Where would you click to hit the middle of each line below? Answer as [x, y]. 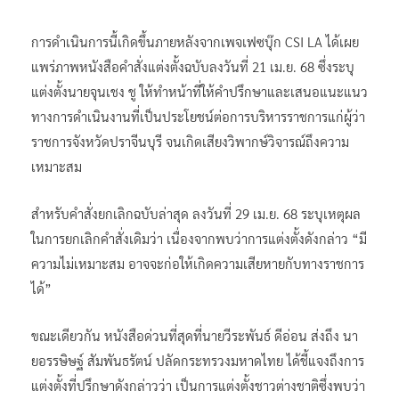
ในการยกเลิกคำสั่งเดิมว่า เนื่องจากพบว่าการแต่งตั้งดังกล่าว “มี [199, 238]
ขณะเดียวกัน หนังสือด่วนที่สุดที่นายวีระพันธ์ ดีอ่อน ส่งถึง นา [195, 335]
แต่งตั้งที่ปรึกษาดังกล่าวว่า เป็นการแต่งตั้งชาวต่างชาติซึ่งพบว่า [198, 385]
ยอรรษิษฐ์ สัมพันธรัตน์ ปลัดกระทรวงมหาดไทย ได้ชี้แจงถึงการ [198, 360]
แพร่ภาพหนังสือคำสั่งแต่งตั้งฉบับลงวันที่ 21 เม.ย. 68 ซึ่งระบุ [193, 66]
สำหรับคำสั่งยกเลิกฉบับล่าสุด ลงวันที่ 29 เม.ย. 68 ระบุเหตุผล [196, 213]
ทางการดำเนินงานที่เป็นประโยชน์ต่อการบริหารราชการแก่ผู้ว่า [198, 116]
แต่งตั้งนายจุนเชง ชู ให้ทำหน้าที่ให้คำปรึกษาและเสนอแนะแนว [199, 91]
